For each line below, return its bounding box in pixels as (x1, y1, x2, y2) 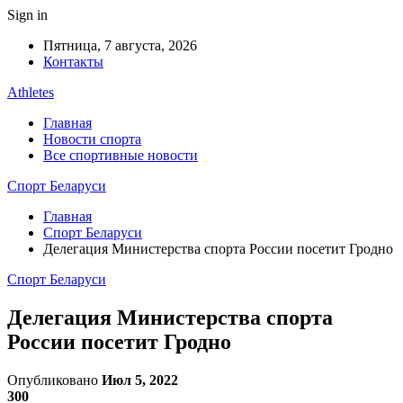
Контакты (43, 54, 103, 69)
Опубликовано (7, 372, 102, 388)
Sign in (7, 7, 48, 22)
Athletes (7, 85, 54, 100)
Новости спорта (43, 131, 141, 147)
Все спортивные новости (43, 148, 198, 163)
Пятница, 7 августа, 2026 (43, 38, 197, 53)
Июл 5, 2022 (102, 372, 178, 388)
